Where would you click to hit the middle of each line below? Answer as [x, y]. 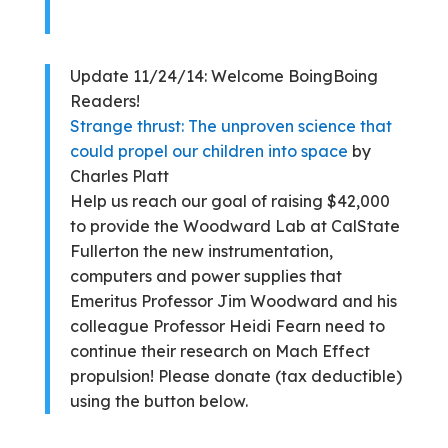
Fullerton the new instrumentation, [201, 251]
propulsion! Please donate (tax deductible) [235, 376]
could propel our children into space [208, 151]
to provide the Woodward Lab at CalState [234, 226]
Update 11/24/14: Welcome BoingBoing [223, 76]
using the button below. [158, 401]
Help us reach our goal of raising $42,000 [229, 201]
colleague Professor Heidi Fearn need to [227, 326]
